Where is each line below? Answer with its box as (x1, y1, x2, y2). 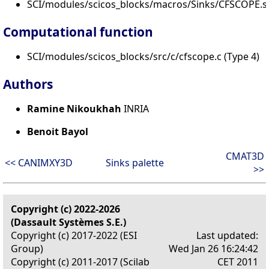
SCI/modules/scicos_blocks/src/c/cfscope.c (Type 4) (27, 50, 259, 64)
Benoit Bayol (27, 125, 88, 139)
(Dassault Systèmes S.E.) (11, 216, 126, 229)
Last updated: (196, 229, 258, 243)
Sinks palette (105, 156, 164, 170)
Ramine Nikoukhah (27, 102, 121, 116)
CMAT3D (226, 150, 264, 163)
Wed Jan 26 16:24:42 (169, 242, 258, 256)
